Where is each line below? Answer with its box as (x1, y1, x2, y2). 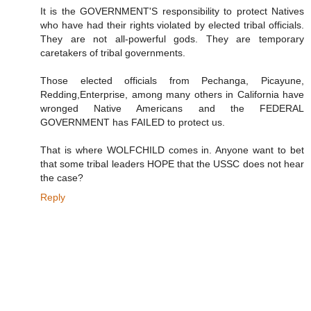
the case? (40, 172, 83, 184)
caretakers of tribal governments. (40, 47, 185, 59)
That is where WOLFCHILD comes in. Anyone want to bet (40, 144, 304, 156)
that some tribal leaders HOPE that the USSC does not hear (40, 158, 304, 170)
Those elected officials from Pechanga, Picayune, (40, 75, 304, 87)
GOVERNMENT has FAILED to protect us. (40, 117, 225, 128)
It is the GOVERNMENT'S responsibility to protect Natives (40, 6, 304, 17)
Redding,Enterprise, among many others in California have (40, 89, 304, 101)
